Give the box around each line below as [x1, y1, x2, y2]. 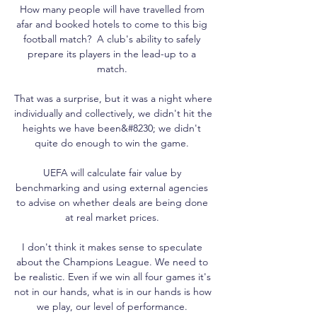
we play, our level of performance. [36, 299, 190, 313]
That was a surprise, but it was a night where [14, 91, 212, 105]
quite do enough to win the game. [35, 136, 192, 149]
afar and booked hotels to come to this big [16, 17, 207, 30]
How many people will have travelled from [19, 2, 204, 16]
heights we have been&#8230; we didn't [23, 121, 201, 134]
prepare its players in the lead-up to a [28, 47, 196, 60]
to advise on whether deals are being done [16, 195, 208, 209]
